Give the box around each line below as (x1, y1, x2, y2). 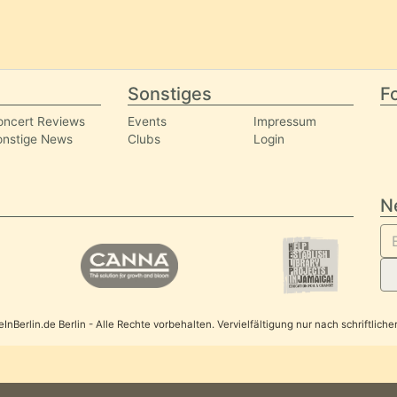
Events (128, 114, 167, 128)
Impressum (253, 114, 317, 128)
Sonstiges (128, 83, 213, 105)
